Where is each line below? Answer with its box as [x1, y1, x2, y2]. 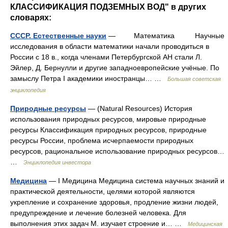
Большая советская [167, 76, 221, 82]
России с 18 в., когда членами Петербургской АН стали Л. [10, 53, 202, 61]
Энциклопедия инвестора [23, 159, 91, 165]
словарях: [10, 13, 51, 22]
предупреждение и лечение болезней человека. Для [10, 209, 186, 217]
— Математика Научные [106, 32, 224, 40]
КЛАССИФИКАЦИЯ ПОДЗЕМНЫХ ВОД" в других [10, 3, 206, 11]
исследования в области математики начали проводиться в [10, 42, 209, 50]
